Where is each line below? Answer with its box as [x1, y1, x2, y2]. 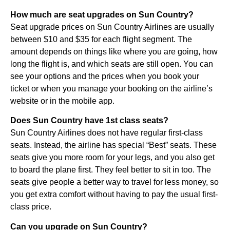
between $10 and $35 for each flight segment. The [10, 34, 192, 44]
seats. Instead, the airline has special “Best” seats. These [10, 141, 217, 150]
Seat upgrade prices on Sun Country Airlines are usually [10, 22, 214, 31]
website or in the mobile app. [10, 96, 114, 105]
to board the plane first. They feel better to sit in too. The [10, 165, 211, 175]
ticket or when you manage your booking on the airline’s [10, 84, 213, 93]
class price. [10, 202, 51, 212]
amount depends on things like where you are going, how [10, 47, 218, 56]
